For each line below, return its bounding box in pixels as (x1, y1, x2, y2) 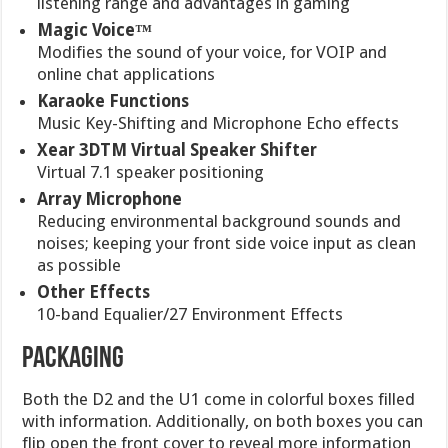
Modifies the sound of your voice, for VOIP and (37, 42, 388, 63)
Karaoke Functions (37, 91, 190, 112)
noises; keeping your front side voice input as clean (37, 233, 417, 254)
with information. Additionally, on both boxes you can (22, 411, 424, 432)
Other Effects (37, 282, 151, 303)
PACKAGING (22, 344, 125, 376)
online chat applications (37, 64, 216, 85)
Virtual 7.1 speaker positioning (37, 162, 265, 183)
